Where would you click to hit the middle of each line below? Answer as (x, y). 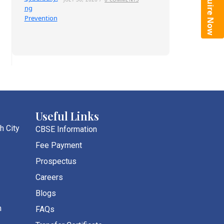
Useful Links (67, 116)
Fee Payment (59, 145)
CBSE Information (66, 129)
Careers (49, 177)
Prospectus (56, 161)
